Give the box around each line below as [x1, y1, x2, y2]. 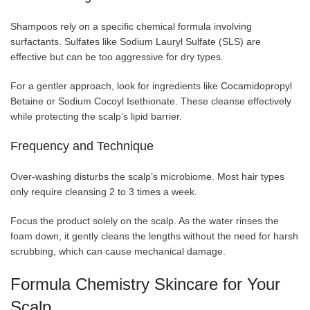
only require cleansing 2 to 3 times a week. [10, 186, 197, 198]
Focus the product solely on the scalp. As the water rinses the [10, 215, 279, 227]
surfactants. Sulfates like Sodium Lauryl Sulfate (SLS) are [10, 36, 261, 48]
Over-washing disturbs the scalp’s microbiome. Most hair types [10, 171, 284, 183]
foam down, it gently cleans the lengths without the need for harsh [10, 230, 298, 242]
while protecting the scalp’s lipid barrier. [10, 111, 182, 122]
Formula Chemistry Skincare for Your [10, 275, 280, 294]
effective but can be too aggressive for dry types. [10, 51, 224, 63]
